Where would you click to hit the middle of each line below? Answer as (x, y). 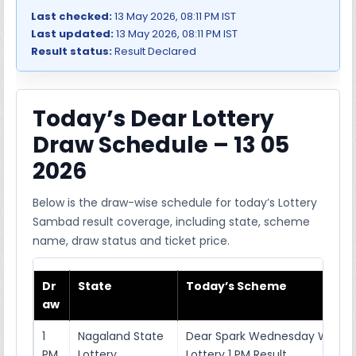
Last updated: (73, 33)
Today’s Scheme (237, 286)
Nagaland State (121, 336)
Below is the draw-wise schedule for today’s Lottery (175, 202)
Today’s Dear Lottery (154, 118)
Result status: (72, 51)
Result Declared (155, 51)
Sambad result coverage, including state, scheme (172, 221)
